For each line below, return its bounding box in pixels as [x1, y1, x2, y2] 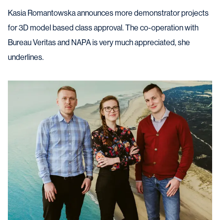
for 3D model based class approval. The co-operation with [8, 23, 198, 32]
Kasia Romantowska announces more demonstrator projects [8, 8, 209, 18]
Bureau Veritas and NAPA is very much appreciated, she [8, 38, 190, 47]
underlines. [8, 53, 44, 62]
